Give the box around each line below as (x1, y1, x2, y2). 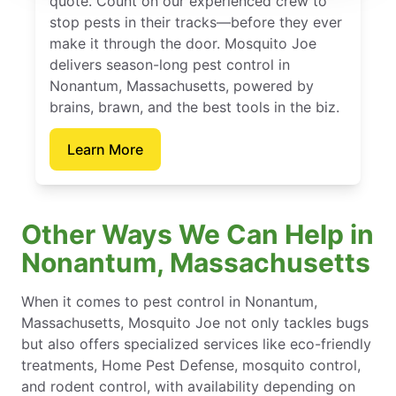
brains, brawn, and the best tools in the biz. (49, 97, 339, 116)
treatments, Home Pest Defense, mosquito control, (21, 355, 361, 374)
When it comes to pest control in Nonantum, (21, 292, 317, 310)
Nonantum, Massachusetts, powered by (49, 76, 314, 95)
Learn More (67, 140, 143, 158)
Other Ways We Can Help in (21, 217, 374, 250)
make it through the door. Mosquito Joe (49, 34, 316, 52)
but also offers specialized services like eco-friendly (21, 334, 371, 353)
